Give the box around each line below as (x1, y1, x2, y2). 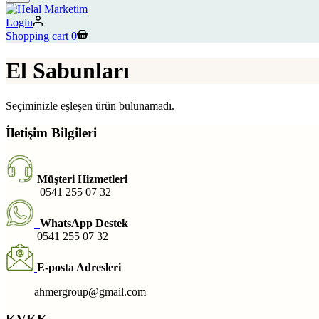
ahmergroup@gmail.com (6, 285, 146, 298)
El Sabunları (6, 58, 130, 84)
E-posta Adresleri (37, 261, 121, 273)
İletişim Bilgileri (6, 125, 97, 141)
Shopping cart (6, 29, 68, 42)
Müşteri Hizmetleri (37, 172, 127, 185)
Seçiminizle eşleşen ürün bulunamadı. (6, 99, 174, 112)
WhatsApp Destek (40, 216, 128, 229)
